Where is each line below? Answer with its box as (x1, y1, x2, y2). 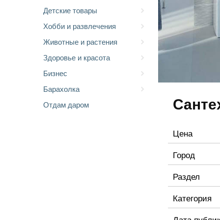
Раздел (173, 170, 200, 182)
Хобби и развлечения (43, 21, 116, 31)
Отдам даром (43, 99, 89, 110)
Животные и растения (43, 36, 117, 47)
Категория (173, 192, 212, 204)
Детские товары (43, 5, 97, 15)
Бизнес (43, 68, 67, 78)
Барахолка (43, 83, 80, 94)
